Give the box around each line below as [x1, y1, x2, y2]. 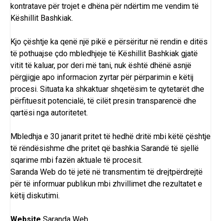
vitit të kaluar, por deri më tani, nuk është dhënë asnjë [10, 60, 191, 70]
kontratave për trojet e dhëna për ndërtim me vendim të [10, 1, 199, 11]
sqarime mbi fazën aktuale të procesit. [10, 155, 143, 165]
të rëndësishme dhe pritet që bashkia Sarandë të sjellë [10, 143, 199, 153]
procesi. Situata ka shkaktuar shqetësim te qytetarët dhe [10, 84, 204, 94]
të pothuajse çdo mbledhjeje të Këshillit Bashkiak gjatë [10, 48, 198, 58]
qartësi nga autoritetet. [10, 108, 88, 117]
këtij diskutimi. [10, 190, 60, 200]
